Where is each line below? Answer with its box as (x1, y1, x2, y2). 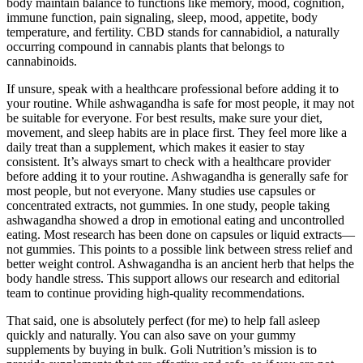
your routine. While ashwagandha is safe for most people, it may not (6, 96, 354, 111)
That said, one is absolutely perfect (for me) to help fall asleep (6, 314, 320, 328)
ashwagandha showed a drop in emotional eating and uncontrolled (6, 213, 344, 228)
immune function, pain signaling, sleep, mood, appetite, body (6, 11, 318, 25)
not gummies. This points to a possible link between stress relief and (6, 242, 352, 257)
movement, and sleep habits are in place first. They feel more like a (6, 126, 347, 140)
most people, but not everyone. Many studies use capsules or (6, 184, 315, 199)
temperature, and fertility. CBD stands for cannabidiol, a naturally (6, 25, 340, 40)
